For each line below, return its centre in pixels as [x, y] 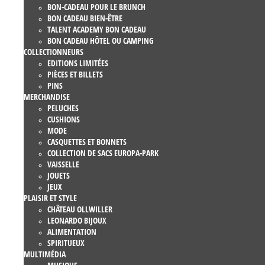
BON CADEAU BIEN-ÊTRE [85, 18]
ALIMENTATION [72, 231]
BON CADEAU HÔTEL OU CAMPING [101, 40]
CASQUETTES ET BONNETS [87, 141]
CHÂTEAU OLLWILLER [80, 209]
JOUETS [59, 175]
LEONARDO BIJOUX [77, 220]
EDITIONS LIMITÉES [78, 63]
